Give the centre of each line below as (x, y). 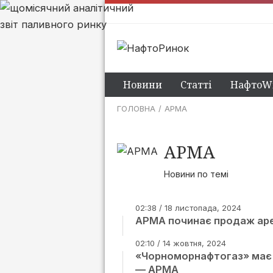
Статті (196, 85)
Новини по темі (196, 174)
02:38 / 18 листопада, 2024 (188, 208)
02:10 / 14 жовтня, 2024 (181, 243)
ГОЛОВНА (136, 108)
